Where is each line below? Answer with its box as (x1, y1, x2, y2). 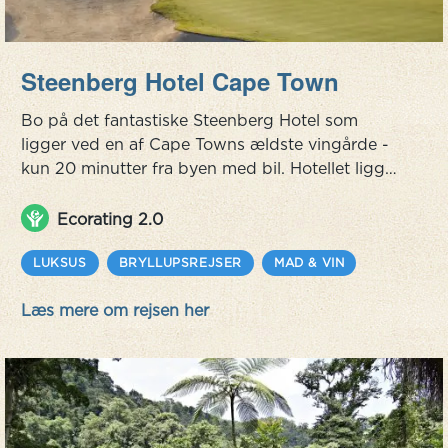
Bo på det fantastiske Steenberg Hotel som (21, 111, 358, 130)
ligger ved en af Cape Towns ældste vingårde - (21, 135, 389, 154)
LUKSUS (33, 256, 87, 270)
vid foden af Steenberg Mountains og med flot (21, 183, 385, 202)
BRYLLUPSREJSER (118, 256, 243, 270)
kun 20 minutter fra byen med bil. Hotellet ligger (21, 159, 400, 178)
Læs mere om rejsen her (21, 301, 209, 320)
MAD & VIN (274, 256, 345, 270)
